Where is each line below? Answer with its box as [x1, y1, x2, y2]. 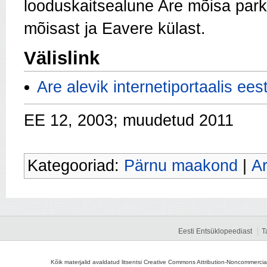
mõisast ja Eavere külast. [24, 20, 215, 38]
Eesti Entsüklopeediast [178, 227, 252, 236]
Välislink [24, 48, 100, 69]
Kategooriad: [27, 157, 124, 175]
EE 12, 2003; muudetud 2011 [24, 111, 234, 130]
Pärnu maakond [124, 157, 238, 175]
